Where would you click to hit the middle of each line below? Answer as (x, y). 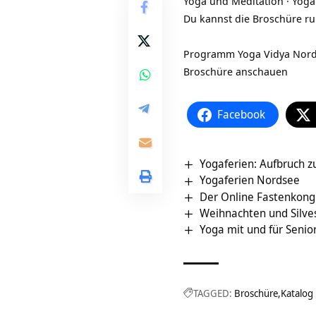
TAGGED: (213, 293)
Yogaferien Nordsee (250, 180)
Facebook (241, 115)
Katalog (297, 293)
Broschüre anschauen (236, 72)
